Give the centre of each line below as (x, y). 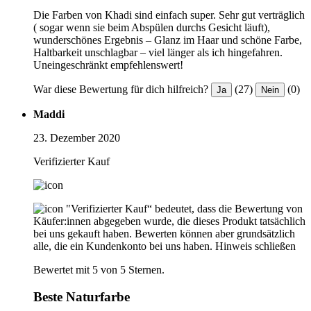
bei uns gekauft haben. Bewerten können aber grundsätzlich (164, 234)
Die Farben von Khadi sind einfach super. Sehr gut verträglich (169, 15)
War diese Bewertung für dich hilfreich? (121, 90)
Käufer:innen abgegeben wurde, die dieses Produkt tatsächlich (169, 221)
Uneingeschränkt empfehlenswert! (108, 65)
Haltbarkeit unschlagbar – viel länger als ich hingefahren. (158, 53)
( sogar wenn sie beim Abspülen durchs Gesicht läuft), (152, 28)
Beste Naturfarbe (82, 296)
